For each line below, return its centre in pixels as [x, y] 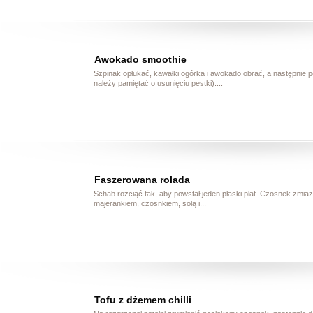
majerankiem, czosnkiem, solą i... [150, 204]
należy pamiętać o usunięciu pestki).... [159, 83]
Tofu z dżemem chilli [143, 300]
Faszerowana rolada [142, 180]
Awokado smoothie [140, 60]
